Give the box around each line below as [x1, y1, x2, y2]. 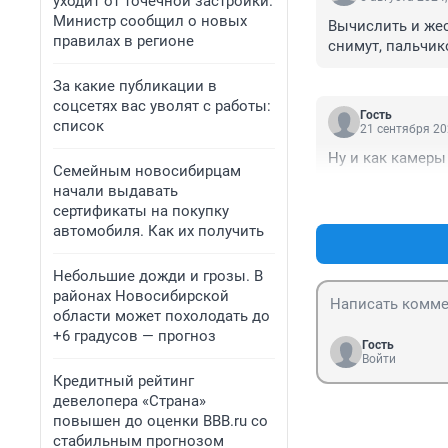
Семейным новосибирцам [53, 162, 241, 180]
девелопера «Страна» [53, 392, 206, 410]
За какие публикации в [53, 77, 217, 95]
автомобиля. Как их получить [53, 222, 264, 240]
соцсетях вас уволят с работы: [53, 97, 271, 115]
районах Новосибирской [53, 287, 229, 305]
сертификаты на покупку [53, 202, 229, 220]
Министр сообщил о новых [53, 12, 247, 30]
